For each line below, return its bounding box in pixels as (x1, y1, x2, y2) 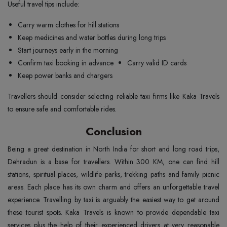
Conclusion (85, 123, 142, 139)
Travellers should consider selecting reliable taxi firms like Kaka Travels (8, 91, 219, 101)
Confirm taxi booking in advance (18, 57, 113, 68)
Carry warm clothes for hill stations (18, 19, 119, 30)
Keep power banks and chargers (18, 70, 112, 81)
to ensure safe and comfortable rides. (8, 103, 117, 114)
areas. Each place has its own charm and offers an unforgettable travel (8, 181, 219, 192)
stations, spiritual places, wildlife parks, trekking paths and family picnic (8, 169, 219, 179)
